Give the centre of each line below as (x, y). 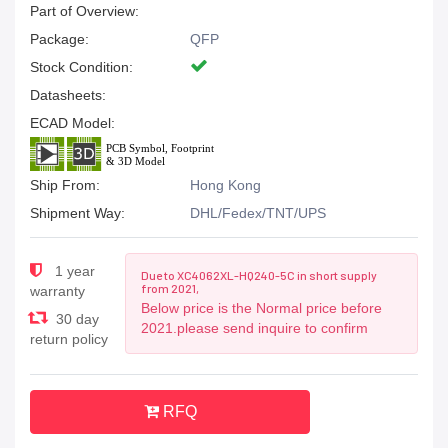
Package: (59, 39)
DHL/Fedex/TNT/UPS (258, 213)
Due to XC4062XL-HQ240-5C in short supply (258, 275)
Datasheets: (68, 95)
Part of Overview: (84, 11)
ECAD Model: (72, 123)
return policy (69, 339)
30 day (75, 319)
